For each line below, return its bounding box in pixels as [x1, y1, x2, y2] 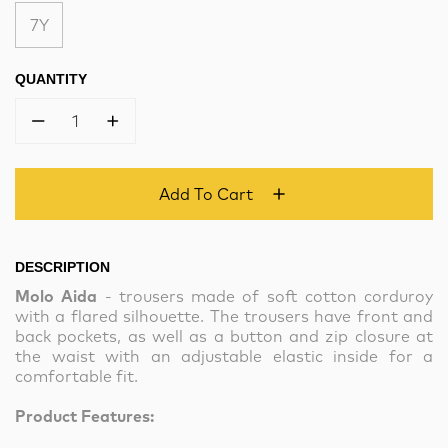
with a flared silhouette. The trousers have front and [15, 306, 433, 326]
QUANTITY [15, 71, 87, 87]
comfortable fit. [15, 366, 138, 386]
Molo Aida [15, 286, 98, 306]
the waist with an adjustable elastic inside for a [15, 346, 433, 366]
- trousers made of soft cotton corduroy [97, 286, 433, 306]
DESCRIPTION [15, 259, 110, 275]
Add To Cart [159, 184, 253, 204]
